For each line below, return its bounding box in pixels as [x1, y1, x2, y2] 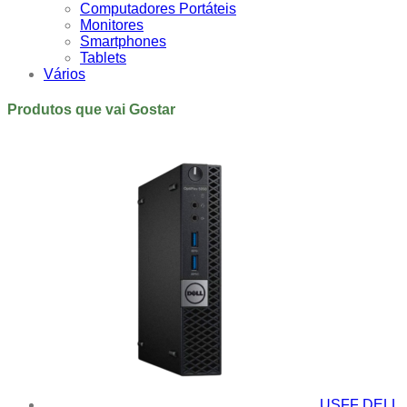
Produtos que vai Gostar [7, 102, 175, 118]
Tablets [80, 49, 126, 65]
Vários [44, 65, 85, 82]
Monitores [80, 16, 144, 33]
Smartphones [80, 33, 166, 49]
